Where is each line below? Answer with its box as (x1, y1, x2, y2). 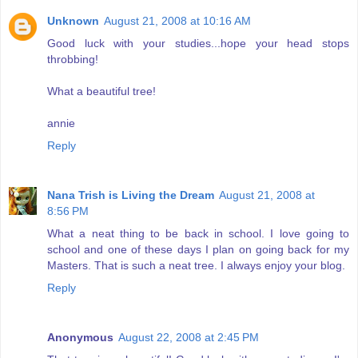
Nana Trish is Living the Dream (47, 188, 214, 201)
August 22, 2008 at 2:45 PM (118, 330, 259, 344)
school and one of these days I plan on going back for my (47, 242, 349, 256)
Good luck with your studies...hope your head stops (47, 36, 349, 50)
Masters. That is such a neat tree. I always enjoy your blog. (47, 258, 345, 272)
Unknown (47, 14, 99, 27)
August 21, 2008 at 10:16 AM (104, 14, 251, 27)
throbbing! (47, 52, 98, 66)
